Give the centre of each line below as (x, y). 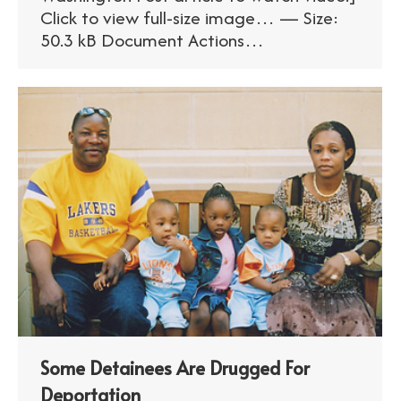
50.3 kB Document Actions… (152, 40)
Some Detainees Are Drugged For (175, 368)
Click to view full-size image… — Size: (190, 18)
